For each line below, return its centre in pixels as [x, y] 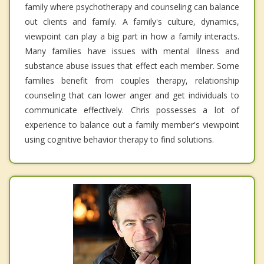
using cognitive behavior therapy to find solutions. [119, 139]
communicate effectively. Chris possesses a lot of [132, 110]
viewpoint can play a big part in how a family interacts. [132, 36]
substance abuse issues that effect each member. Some [132, 65]
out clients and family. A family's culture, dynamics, [132, 21]
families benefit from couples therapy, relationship [132, 80]
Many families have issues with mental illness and [132, 51]
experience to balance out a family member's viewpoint [132, 124]
